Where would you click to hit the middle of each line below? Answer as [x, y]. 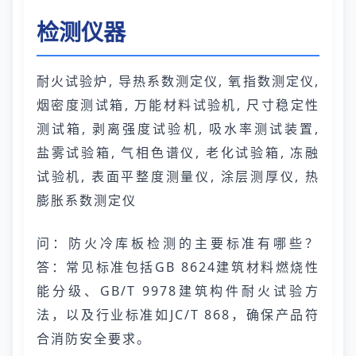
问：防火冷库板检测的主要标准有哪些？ [178, 243]
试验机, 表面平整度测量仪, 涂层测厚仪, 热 [178, 176]
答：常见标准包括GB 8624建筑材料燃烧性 [178, 267]
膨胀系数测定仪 [87, 200]
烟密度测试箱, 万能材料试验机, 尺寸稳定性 [178, 105]
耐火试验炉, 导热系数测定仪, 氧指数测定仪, [178, 81]
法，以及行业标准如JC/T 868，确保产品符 [178, 315]
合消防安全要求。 [94, 339]
